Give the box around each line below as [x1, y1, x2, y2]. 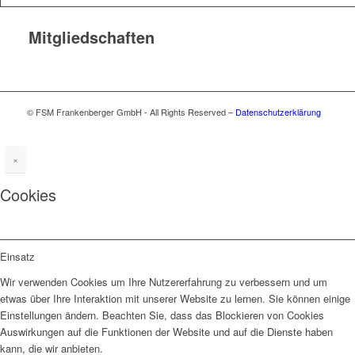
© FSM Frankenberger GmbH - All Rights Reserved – [26, 105, 235, 118]
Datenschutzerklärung [235, 105, 321, 118]
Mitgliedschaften [28, 25, 155, 48]
